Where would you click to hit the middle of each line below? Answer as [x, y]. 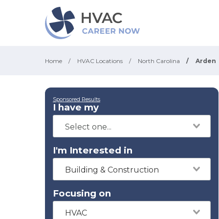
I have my [76, 107]
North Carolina [159, 61]
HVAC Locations [100, 61]
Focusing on [82, 193]
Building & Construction [112, 170]
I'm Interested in [93, 150]
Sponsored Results [77, 99]
